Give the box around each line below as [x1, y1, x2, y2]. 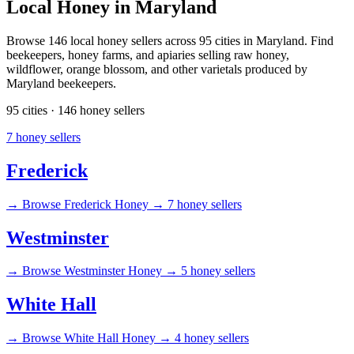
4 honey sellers [175, 331, 249, 345]
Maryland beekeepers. [6, 76, 116, 90]
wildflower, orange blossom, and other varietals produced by [6, 62, 307, 76]
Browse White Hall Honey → [22, 331, 171, 345]
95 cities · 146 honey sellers [6, 103, 145, 117]
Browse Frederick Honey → [22, 197, 164, 211]
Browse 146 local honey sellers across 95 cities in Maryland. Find [6, 33, 333, 47]
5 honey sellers [181, 264, 255, 278]
